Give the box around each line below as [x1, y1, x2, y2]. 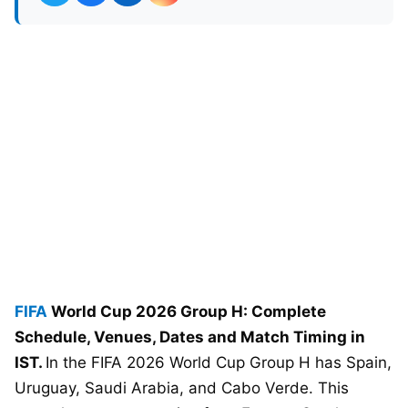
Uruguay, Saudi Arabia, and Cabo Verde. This [15, 379, 349, 398]
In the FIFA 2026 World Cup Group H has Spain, [46, 353, 392, 372]
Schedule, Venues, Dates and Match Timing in [15, 328, 365, 347]
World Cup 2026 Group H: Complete [47, 302, 326, 321]
